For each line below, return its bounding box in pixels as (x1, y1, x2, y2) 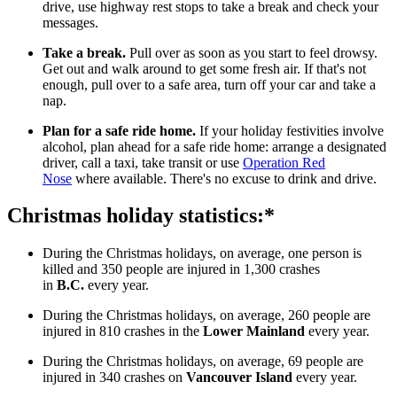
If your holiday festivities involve (196, 122, 384, 138)
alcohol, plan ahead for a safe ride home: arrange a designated (43, 138, 386, 154)
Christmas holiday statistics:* (7, 204, 275, 228)
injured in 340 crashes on (43, 370, 186, 385)
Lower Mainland (199, 323, 308, 339)
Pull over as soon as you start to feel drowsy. (126, 44, 378, 60)
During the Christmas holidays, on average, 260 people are (43, 307, 370, 323)
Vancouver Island (186, 370, 296, 385)
